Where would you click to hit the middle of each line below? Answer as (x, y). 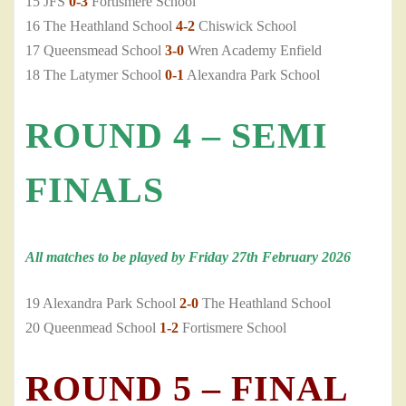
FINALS (95, 190)
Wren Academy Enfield (253, 51)
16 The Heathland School (101, 26)
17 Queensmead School (95, 51)
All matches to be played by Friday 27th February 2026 (188, 257)
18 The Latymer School (95, 75)
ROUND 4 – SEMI (177, 136)
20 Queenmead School (92, 328)
